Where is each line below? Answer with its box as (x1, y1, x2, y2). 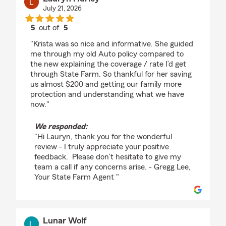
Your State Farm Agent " (34, 173, 119, 181)
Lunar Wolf (42, 216, 87, 225)
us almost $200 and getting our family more (30, 80, 182, 88)
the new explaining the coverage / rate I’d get (30, 60, 186, 68)
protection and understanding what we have (30, 90, 184, 98)
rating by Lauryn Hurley (48, 33, 131, 41)
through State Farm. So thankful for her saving (30, 70, 192, 78)
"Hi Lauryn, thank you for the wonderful (34, 133, 172, 141)
